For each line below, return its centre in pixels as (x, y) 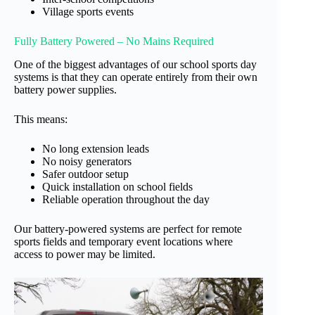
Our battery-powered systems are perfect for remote (128, 229)
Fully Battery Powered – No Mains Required (114, 41)
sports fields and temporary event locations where (123, 241)
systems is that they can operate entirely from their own (136, 77)
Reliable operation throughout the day (126, 199)
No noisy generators (87, 161)
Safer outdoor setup (85, 174)
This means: (41, 119)
